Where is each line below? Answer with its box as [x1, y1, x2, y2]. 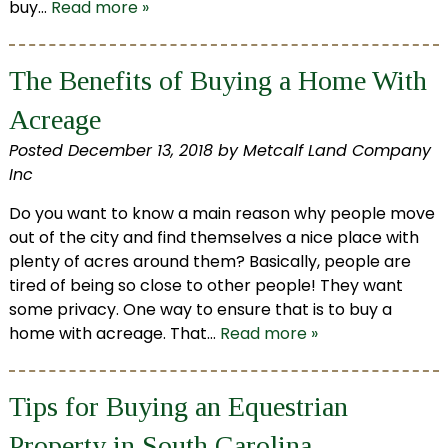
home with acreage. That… [8, 322, 220, 346]
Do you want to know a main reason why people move [8, 202, 435, 226]
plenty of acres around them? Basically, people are [8, 250, 411, 274]
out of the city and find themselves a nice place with [8, 226, 419, 250]
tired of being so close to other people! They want [8, 274, 403, 298]
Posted [8, 139, 68, 163]
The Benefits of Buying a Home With [8, 65, 427, 97]
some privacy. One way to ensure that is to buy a [8, 298, 392, 322]
